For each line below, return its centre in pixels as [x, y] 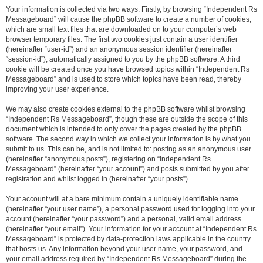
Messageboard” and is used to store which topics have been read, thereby [124, 79]
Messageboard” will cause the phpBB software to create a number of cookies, [129, 19]
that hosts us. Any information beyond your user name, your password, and [124, 249]
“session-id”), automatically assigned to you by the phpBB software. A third [123, 59]
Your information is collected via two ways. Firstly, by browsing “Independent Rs [131, 9]
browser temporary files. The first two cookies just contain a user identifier [122, 39]
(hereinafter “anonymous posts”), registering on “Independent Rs [108, 159]
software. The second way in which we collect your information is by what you [128, 139]
